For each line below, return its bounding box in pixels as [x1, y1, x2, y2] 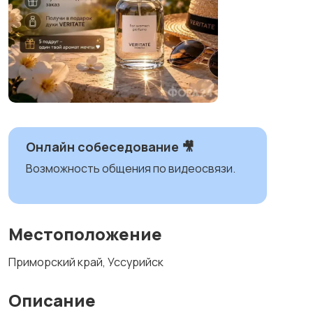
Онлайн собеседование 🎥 [26, 138, 194, 155]
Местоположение [8, 222, 162, 245]
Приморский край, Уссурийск [8, 254, 163, 270]
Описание [8, 289, 96, 312]
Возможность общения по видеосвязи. [26, 161, 235, 176]
